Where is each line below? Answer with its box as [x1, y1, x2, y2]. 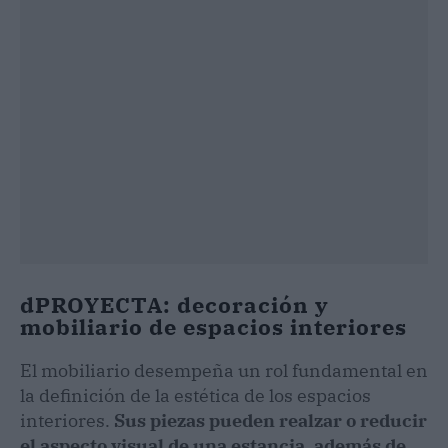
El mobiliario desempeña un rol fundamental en [20, 358, 428, 382]
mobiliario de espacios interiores [20, 311, 407, 341]
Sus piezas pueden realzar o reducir [114, 408, 427, 432]
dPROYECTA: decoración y [20, 289, 329, 319]
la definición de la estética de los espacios [20, 383, 371, 407]
